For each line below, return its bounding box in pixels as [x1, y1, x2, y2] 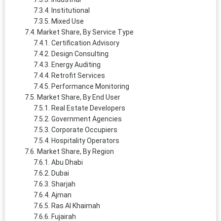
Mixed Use [51, 17, 84, 25]
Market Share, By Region [37, 147, 114, 155]
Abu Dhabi [51, 158, 83, 166]
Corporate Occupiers [51, 125, 117, 134]
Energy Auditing [51, 60, 101, 69]
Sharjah [51, 180, 75, 188]
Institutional [51, 6, 90, 14]
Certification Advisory [51, 38, 119, 47]
